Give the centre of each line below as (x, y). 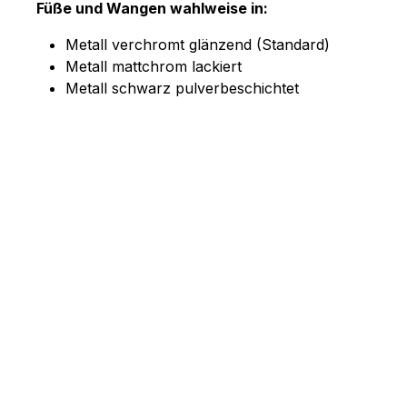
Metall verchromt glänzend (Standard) (198, 44)
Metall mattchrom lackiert (154, 66)
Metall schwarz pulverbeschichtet (182, 88)
